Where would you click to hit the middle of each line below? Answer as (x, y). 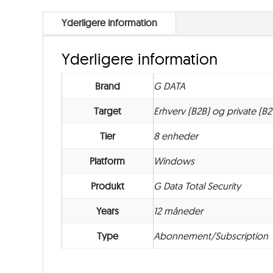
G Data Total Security (197, 186)
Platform (107, 161)
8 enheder (175, 136)
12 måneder (178, 211)
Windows (174, 161)
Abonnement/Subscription (211, 236)
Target (107, 111)
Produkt (107, 186)
